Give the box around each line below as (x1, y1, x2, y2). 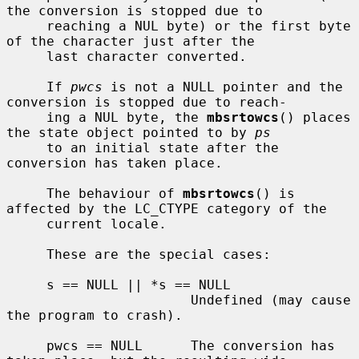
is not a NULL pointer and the (103, 79, 343, 95)
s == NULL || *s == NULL (6, 276, 46, 292)
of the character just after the (6, 33, 255, 49)
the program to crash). (6, 307, 183, 323)
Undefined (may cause (6, 292, 191, 308)
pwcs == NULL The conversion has (6, 337, 46, 353)
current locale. (6, 216, 46, 232)
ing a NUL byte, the (46, 109, 207, 125)
